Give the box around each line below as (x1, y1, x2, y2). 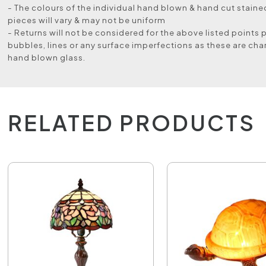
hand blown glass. (8, 52, 86, 62)
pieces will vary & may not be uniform (8, 15, 166, 25)
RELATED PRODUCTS (8, 109, 256, 136)
